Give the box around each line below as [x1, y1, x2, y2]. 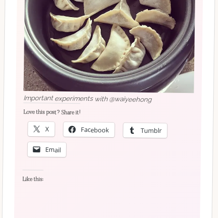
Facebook [81, 125, 109, 134]
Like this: [22, 176, 44, 182]
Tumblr [141, 125, 162, 135]
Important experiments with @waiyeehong [23, 93, 152, 103]
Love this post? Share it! [23, 109, 80, 116]
